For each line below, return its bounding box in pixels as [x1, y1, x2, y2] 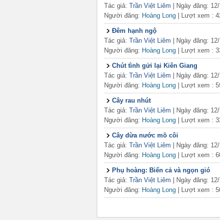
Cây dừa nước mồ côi [112, 132, 178, 139]
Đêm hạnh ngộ [112, 27, 157, 34]
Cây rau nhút [112, 97, 151, 104]
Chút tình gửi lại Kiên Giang [112, 62, 197, 69]
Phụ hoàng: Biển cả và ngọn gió [112, 166, 210, 174]
